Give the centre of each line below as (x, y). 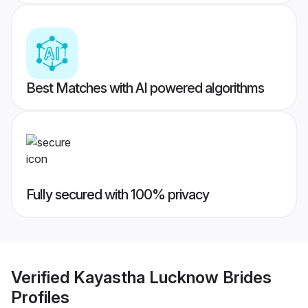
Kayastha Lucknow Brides (173, 277)
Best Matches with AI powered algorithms (145, 88)
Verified (42, 277)
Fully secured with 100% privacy (118, 195)
